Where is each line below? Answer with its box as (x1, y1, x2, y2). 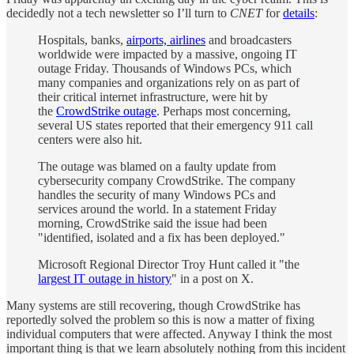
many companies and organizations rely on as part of (38, 76, 299, 90)
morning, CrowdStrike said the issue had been (38, 217, 267, 231)
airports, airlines (126, 33, 205, 47)
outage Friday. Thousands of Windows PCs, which (38, 62, 292, 76)
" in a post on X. (171, 272, 254, 286)
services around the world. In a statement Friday (38, 202, 277, 217)
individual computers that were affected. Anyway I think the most (6, 327, 332, 341)
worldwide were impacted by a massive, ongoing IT (38, 47, 297, 62)
